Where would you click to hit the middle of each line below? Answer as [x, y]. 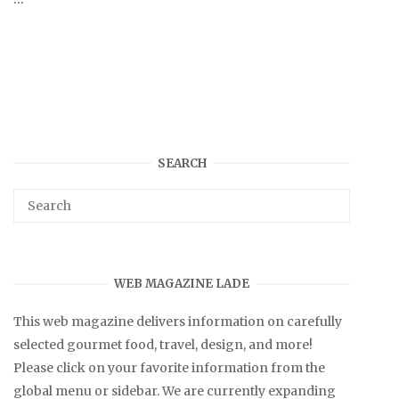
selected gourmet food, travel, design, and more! [163, 345]
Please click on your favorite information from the [169, 368]
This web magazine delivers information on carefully [178, 322]
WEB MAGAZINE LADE [182, 284]
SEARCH [182, 163]
